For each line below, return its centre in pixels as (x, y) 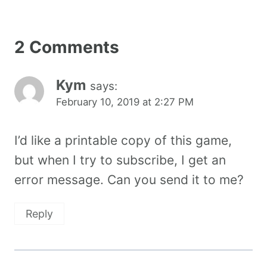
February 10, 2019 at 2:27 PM (125, 102)
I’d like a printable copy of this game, (123, 141)
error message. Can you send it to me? (129, 180)
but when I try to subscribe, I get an (120, 160)
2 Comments (67, 47)
